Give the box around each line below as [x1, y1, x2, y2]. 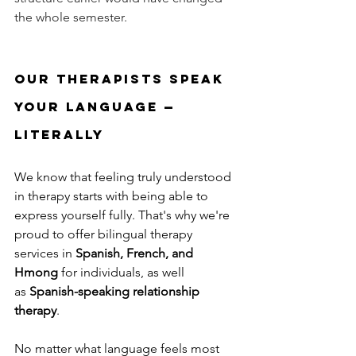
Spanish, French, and [75, 246, 196, 261]
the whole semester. [14, 10, 127, 25]
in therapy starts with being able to [14, 188, 211, 204]
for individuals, [58, 265, 147, 281]
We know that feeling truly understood [14, 169, 234, 185]
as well [147, 265, 188, 281]
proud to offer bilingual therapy [14, 226, 195, 242]
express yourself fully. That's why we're [14, 207, 233, 223]
